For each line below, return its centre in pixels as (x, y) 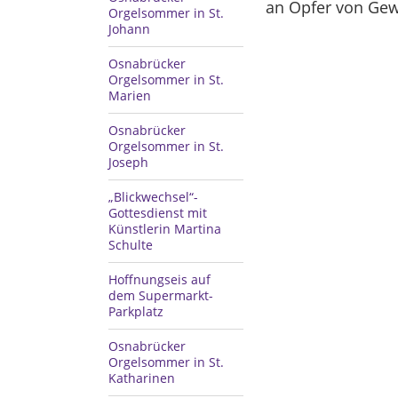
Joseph (128, 162)
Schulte (131, 245)
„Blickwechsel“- (153, 197)
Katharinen (142, 378)
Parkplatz (136, 311)
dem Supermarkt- (161, 295)
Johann (129, 29)
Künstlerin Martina (165, 229)
